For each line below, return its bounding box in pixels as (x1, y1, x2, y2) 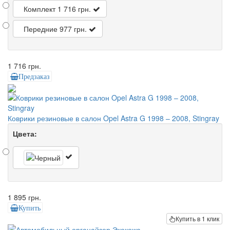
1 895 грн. (8, 191, 41, 202)
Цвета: (13, 128, 37, 139)
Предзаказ (18, 73, 50, 81)
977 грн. (60, 24, 87, 34)
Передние (24, 24, 57, 34)
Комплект (24, 4, 55, 14)
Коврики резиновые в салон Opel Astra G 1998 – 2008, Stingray (8, 112, 219, 123)
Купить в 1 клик (176, 214, 219, 223)
